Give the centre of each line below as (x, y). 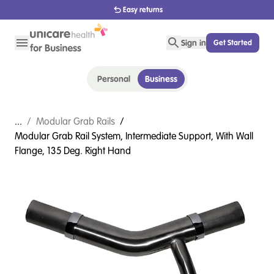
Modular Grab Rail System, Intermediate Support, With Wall (134, 136)
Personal (113, 79)
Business (161, 79)
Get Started (233, 43)
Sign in (194, 43)
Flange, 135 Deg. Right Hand (73, 150)
